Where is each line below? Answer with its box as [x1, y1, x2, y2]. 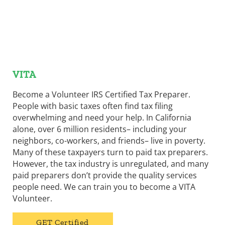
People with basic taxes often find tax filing [12, 100, 173, 111]
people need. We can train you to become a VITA [12, 181, 195, 192]
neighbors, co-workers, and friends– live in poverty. [12, 135, 205, 146]
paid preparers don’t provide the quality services [12, 169, 197, 181]
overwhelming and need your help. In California [12, 111, 191, 123]
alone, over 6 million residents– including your [12, 123, 187, 135]
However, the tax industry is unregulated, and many [12, 158, 208, 169]
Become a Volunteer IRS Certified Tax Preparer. [12, 88, 190, 100]
